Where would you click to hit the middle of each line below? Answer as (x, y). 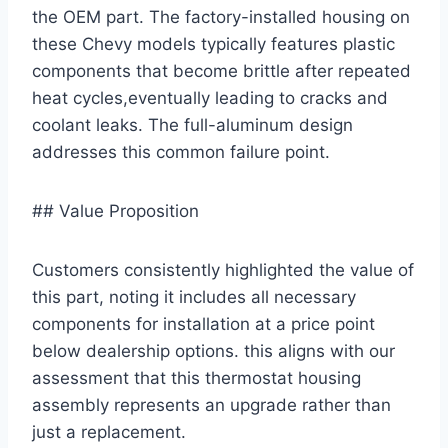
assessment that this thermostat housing (196, 377)
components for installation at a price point (203, 323)
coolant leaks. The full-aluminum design (192, 124)
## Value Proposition (115, 210)
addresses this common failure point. (181, 151)
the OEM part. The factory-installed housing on (221, 16)
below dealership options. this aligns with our (213, 350)
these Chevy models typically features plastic (213, 43)
